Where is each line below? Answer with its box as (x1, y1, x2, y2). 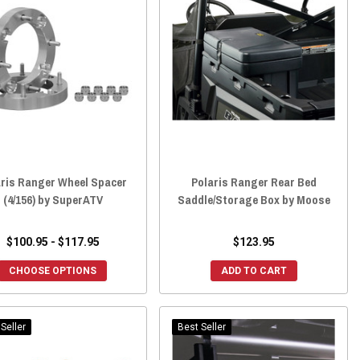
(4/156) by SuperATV (2, 191, 103, 208)
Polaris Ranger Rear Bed (190, 174, 317, 190)
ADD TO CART (220, 265, 287, 276)
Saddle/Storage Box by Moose (177, 191, 330, 208)
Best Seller (178, 321, 227, 333)
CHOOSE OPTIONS (9, 265, 97, 276)
